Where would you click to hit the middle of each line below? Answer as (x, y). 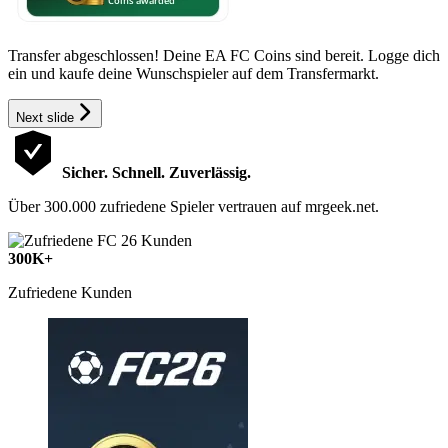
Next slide (45, 118)
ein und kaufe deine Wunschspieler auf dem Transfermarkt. (193, 74)
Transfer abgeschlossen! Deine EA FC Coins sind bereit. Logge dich (224, 56)
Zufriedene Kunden (70, 293)
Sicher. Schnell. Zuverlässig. (156, 173)
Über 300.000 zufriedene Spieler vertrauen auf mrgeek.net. (193, 207)
